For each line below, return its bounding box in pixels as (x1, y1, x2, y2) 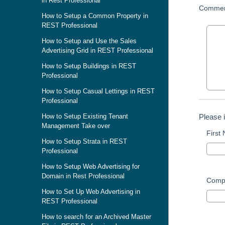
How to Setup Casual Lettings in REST (42, 87, 155, 95)
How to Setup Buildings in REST (42, 62, 136, 70)
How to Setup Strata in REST (42, 138, 127, 145)
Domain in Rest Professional (42, 172, 125, 180)
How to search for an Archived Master (42, 213, 151, 220)
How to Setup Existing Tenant (42, 113, 128, 120)
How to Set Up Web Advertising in (42, 188, 140, 195)
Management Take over (42, 122, 110, 130)
